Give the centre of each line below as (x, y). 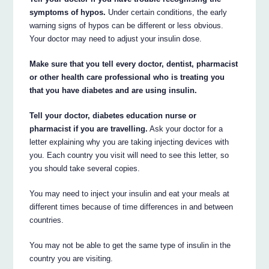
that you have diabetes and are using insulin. (113, 91)
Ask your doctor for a (186, 129)
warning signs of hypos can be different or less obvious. (127, 26)
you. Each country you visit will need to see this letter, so (129, 156)
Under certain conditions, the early (167, 13)
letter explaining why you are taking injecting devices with (129, 142)
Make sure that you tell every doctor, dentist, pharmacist (134, 64)
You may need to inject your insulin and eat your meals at (130, 194)
